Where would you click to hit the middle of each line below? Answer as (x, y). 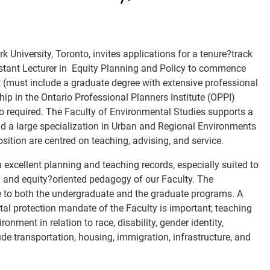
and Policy (165, 68)
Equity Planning (105, 68)
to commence (217, 68)
